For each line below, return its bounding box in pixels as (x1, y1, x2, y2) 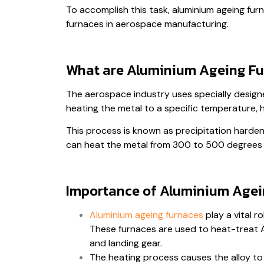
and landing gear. (90, 236, 164, 249)
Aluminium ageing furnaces (90, 208, 203, 221)
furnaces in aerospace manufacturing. (66, 17, 229, 30)
